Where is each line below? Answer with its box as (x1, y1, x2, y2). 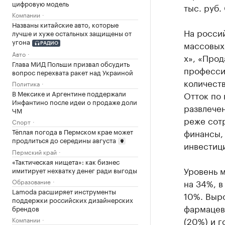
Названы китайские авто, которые (12, 19, 119, 29)
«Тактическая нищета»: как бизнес (12, 156, 120, 167)
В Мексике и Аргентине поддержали (12, 87, 126, 98)
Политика (12, 78, 40, 88)
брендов (12, 203, 39, 213)
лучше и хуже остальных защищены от (12, 28, 132, 38)
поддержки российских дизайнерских (12, 194, 133, 205)
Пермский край (12, 147, 57, 157)
